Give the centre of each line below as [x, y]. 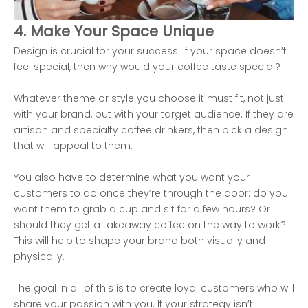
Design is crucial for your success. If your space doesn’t [150, 51]
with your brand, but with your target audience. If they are [154, 114]
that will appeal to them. [73, 146]
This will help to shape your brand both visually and [140, 241]
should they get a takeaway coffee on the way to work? [150, 225]
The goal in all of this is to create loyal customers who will [154, 288]
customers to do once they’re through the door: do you [151, 194]
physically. [39, 257]
